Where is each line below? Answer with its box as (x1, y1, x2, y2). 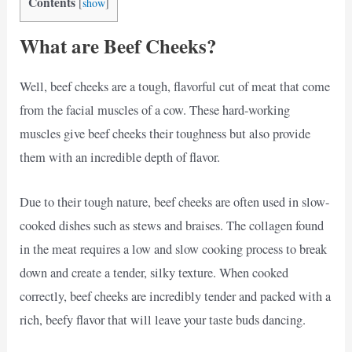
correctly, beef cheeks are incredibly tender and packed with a (20, 287, 332, 305)
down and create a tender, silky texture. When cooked (20, 263, 289, 281)
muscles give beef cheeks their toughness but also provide (20, 125, 311, 143)
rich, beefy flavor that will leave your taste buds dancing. (20, 310, 306, 328)
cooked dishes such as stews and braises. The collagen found (20, 216, 324, 234)
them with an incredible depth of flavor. (20, 148, 221, 167)
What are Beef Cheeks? (20, 31, 218, 61)
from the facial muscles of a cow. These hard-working (20, 101, 291, 119)
